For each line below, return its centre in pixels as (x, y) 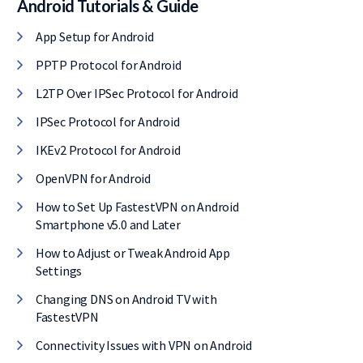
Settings (59, 271)
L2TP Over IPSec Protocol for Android (137, 93)
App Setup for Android (94, 36)
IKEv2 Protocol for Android (108, 150)
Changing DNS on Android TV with (126, 299)
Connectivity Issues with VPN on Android (144, 345)
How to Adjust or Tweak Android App (133, 253)
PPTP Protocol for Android (108, 65)
